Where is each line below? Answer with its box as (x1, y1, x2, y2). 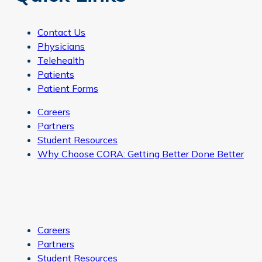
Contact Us (37, 26, 85, 39)
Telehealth (37, 54, 84, 67)
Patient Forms (37, 82, 98, 95)
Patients (37, 68, 74, 81)
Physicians (37, 40, 85, 53)
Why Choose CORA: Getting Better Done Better (37, 148, 244, 160)
